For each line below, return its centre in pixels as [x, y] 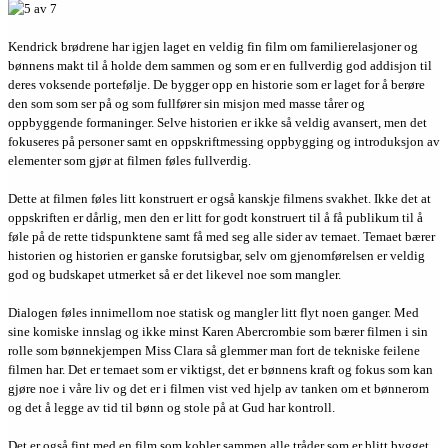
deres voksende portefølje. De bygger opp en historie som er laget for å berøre [216, 84]
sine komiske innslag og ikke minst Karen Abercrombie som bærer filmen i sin [218, 331]
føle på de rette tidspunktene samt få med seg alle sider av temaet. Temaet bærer [221, 236]
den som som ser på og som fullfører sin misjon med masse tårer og [186, 103]
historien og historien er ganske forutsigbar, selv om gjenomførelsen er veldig [216, 255]
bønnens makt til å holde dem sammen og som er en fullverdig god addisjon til [220, 65]
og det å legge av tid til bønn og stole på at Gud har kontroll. [171, 407]
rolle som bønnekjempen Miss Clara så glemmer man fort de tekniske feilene [214, 350]
